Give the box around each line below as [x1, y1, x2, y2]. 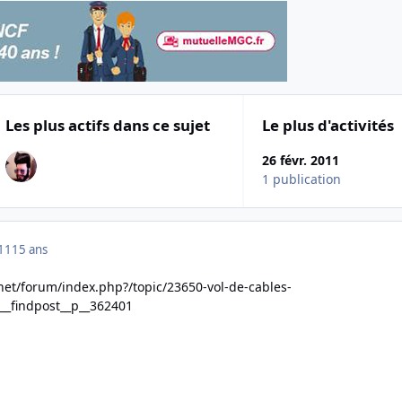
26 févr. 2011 [262, 152, 340, 170]
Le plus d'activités [262, 114, 395, 135]
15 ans [12, 241, 48, 258]
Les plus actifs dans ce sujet [4, 114, 210, 135]
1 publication [262, 170, 342, 188]
